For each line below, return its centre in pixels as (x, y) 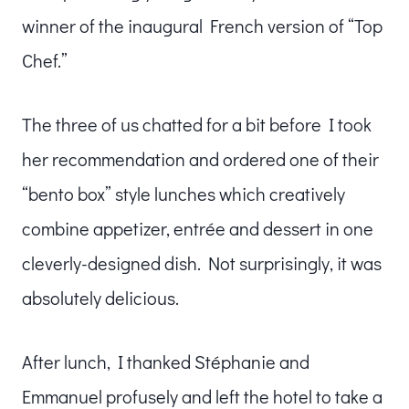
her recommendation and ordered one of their (200, 158)
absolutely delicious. (100, 297)
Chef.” (45, 60)
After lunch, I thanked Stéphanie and (166, 361)
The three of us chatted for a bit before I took (197, 124)
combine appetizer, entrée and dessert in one (198, 228)
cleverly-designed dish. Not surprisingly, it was (202, 262)
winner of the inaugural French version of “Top (202, 25)
